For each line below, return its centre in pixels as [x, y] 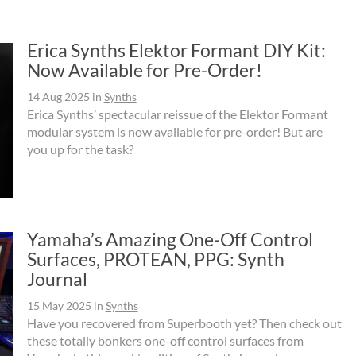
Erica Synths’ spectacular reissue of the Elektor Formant [177, 114]
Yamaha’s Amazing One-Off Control [170, 239]
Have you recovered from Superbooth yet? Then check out [184, 323]
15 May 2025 [59, 305]
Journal [57, 279]
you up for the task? [80, 149]
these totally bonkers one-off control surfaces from [165, 340]
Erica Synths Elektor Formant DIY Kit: [176, 50]
